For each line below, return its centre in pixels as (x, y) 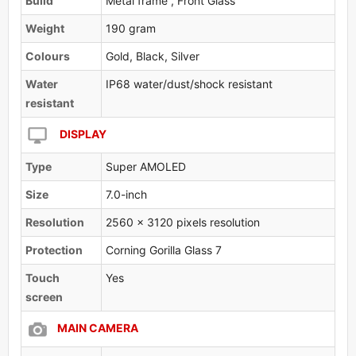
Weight (45, 28)
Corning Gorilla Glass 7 (164, 250)
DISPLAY (82, 133)
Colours (48, 56)
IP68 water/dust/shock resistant (189, 83)
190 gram (131, 28)
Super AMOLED (146, 166)
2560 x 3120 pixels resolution (183, 222)
